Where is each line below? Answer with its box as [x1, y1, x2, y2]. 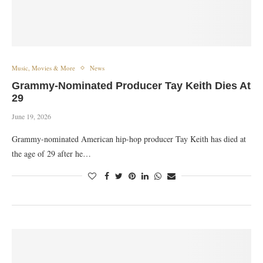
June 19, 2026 [12, 112, 51, 121]
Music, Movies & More [12, 63, 75, 72]
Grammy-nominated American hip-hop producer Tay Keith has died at [12, 133, 246, 144]
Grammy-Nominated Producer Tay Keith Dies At [12, 80, 251, 92]
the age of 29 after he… [12, 148, 91, 159]
